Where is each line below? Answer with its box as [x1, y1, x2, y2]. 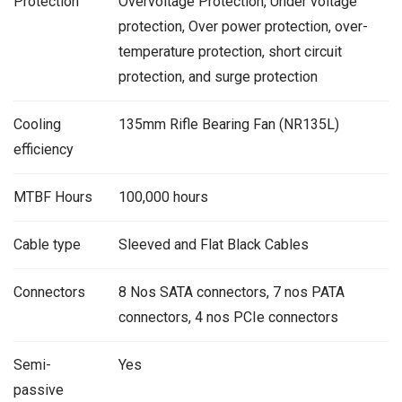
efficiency [13, 140, 74, 158]
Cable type [13, 235, 81, 253]
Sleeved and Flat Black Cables [118, 235, 309, 253]
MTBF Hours [13, 188, 92, 205]
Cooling [13, 115, 61, 133]
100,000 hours [118, 188, 208, 205]
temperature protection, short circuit [118, 42, 342, 60]
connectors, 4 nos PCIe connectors [118, 308, 338, 326]
